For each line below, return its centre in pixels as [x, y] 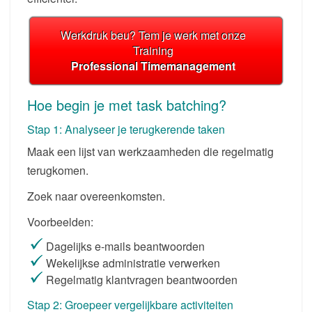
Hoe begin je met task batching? [127, 104]
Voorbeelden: [60, 221]
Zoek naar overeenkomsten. [96, 196]
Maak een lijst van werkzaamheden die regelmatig [150, 151]
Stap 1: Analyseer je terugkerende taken [126, 129]
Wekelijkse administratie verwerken [133, 263]
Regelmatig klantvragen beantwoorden [142, 279]
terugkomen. [58, 170]
